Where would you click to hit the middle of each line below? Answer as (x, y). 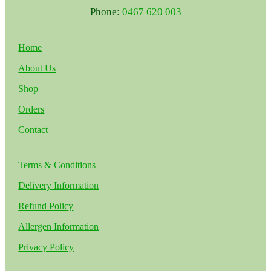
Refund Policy (46, 206)
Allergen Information (59, 226)
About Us (37, 68)
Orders (31, 109)
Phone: (106, 11)
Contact (33, 129)
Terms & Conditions (57, 165)
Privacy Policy (46, 247)
